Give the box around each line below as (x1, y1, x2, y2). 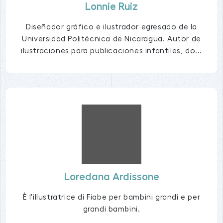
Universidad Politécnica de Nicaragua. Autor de (22, 35, 201, 43)
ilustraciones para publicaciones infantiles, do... (20, 47, 202, 55)
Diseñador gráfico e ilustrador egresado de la (25, 23, 197, 31)
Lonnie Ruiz (85, 1, 138, 12)
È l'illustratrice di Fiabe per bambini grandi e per (22, 193, 201, 202)
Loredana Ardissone (64, 172, 159, 183)
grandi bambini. (83, 205, 140, 214)
